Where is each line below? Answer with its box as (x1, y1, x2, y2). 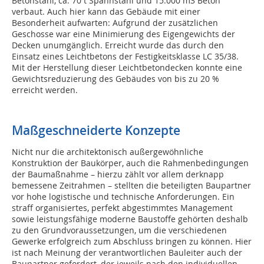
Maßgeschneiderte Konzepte (12, 122, 180, 139)
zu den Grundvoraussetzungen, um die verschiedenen (12, 225, 227, 236)
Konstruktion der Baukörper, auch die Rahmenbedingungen (12, 157, 249, 169)
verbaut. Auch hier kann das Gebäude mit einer (12, 6, 200, 18)
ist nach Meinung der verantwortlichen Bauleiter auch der (12, 247, 242, 259)
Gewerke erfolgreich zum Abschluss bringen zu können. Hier (12, 236, 252, 247)
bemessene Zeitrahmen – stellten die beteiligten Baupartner (12, 180, 251, 192)
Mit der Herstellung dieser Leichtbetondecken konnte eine (12, 62, 242, 74)
